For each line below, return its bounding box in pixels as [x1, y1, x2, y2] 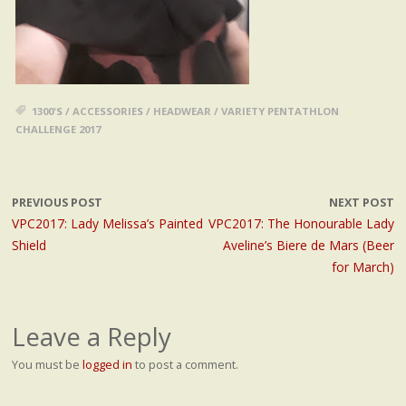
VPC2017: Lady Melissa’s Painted [11, 215, 203, 233]
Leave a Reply [11, 319, 171, 354]
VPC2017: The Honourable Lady [208, 215, 395, 233]
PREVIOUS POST [11, 195, 102, 211]
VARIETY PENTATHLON [220, 103, 339, 118]
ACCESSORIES [72, 103, 143, 118]
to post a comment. [131, 357, 238, 373]
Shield [11, 237, 46, 255]
